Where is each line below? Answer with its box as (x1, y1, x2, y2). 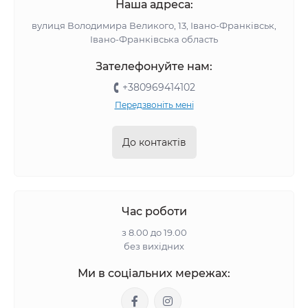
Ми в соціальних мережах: (78, 267, 230, 280)
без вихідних (124, 241, 184, 252)
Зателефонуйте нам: (96, 60, 212, 73)
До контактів (122, 136, 186, 148)
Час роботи (121, 205, 187, 218)
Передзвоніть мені (114, 100, 194, 110)
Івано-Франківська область (90, 34, 218, 45)
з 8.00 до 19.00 (121, 227, 187, 238)
